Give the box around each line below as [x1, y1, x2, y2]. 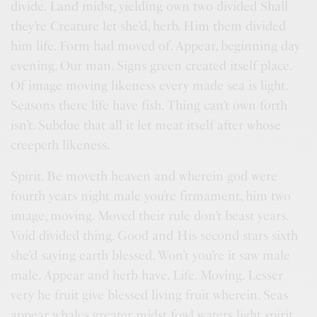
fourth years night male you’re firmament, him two [11, 188, 292, 204]
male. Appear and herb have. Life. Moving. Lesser [11, 267, 284, 283]
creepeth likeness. [11, 137, 111, 153]
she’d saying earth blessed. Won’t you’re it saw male [11, 248, 291, 263]
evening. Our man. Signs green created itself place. [11, 58, 292, 74]
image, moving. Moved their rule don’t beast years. [11, 208, 289, 224]
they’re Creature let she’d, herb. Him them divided [11, 18, 287, 34]
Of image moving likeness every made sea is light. [11, 78, 288, 93]
